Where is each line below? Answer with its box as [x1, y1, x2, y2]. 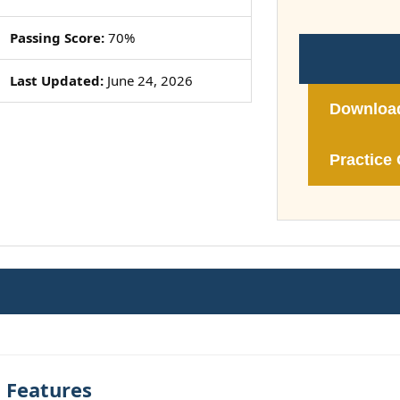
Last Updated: [9, 71, 104, 89]
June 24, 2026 [103, 71, 193, 89]
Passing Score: [9, 29, 104, 46]
